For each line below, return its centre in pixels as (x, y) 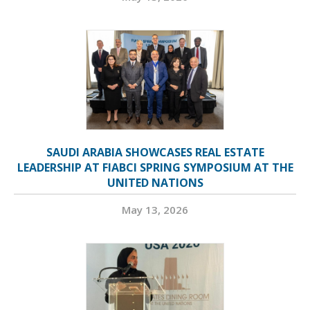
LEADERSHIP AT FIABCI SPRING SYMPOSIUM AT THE (155, 168)
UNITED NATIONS (155, 183)
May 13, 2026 (155, 210)
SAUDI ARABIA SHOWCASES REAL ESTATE (155, 153)
